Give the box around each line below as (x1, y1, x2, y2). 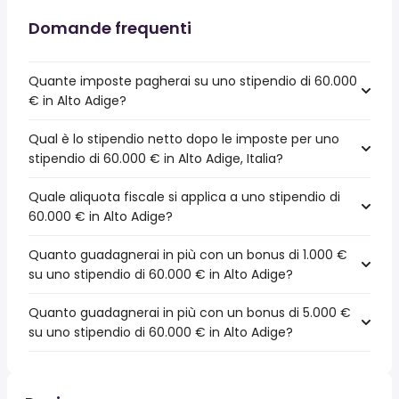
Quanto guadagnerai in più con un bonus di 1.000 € (28, 246, 347, 264)
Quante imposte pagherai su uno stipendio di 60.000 (28, 72, 357, 90)
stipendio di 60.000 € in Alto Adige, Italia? (28, 150, 283, 167)
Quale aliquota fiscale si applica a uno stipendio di (28, 188, 340, 206)
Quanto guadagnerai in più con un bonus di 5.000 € (28, 304, 351, 322)
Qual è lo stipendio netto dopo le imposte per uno (28, 130, 339, 148)
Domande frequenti (28, 17, 191, 39)
